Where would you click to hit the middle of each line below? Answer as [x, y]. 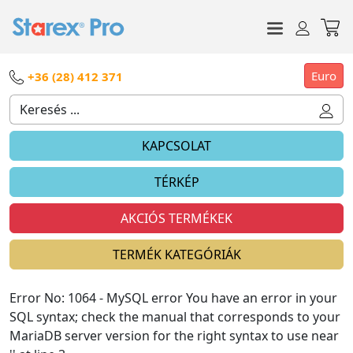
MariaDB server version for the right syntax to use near [174, 336]
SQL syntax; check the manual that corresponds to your [175, 317]
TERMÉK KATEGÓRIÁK [176, 255]
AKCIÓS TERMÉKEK [176, 218]
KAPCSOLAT [176, 146]
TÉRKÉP [176, 182]
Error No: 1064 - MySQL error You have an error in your [173, 298]
